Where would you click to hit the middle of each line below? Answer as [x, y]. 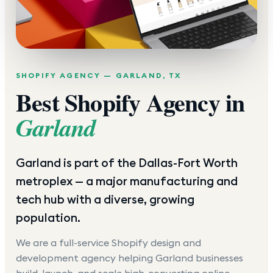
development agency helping [86, 258]
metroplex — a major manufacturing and [127, 181]
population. [48, 218]
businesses [218, 258]
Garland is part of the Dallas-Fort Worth [127, 163]
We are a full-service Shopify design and [108, 243]
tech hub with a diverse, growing [105, 200]
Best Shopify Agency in [130, 102]
